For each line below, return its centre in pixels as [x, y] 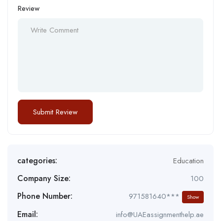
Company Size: [44, 178]
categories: [37, 160]
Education [188, 161]
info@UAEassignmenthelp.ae [160, 214]
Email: [28, 214]
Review [29, 8]
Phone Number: [45, 196]
